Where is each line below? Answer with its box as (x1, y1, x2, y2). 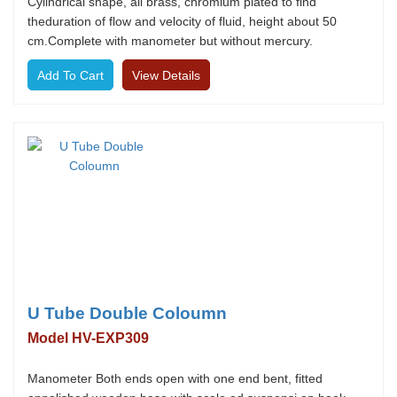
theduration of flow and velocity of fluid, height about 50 (27, 14, 337, 28)
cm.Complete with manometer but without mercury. (27, 34, 313, 48)
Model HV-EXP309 (27, 331, 149, 346)
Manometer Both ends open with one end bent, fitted (27, 371, 323, 385)
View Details (132, 68, 200, 82)
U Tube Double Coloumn (27, 304, 227, 323)
